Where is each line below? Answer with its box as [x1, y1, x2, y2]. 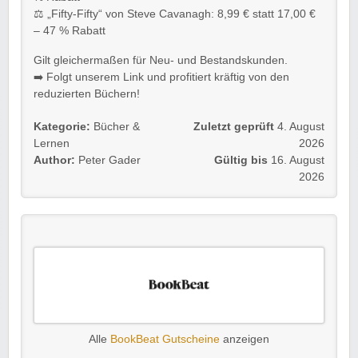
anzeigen [220, 332, 269, 345]
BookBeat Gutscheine [110, 332, 220, 345]
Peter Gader [75, 153, 141, 166]
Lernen [34, 137, 70, 149]
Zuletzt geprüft [193, 120, 274, 133]
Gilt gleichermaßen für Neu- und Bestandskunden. [34, 54, 288, 66]
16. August [271, 153, 324, 166]
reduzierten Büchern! [34, 87, 140, 100]
